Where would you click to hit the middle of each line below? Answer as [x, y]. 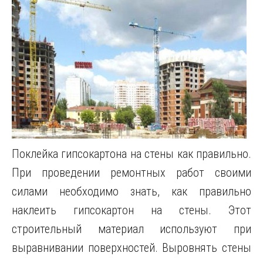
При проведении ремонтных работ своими [131, 173]
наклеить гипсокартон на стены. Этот [131, 210]
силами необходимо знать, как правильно [131, 191]
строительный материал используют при [131, 229]
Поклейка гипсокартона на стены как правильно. [131, 154]
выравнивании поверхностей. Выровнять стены [131, 248]
